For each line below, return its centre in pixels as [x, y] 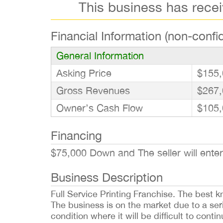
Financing [76, 135]
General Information [100, 56]
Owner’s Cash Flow [100, 108]
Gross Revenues [93, 90]
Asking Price [84, 73]
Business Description [107, 177]
